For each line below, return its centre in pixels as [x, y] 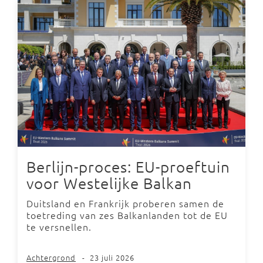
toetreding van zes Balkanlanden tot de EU [127, 215]
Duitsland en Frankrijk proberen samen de [125, 203]
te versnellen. [59, 226]
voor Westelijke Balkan [109, 183]
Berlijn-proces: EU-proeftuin [128, 166]
